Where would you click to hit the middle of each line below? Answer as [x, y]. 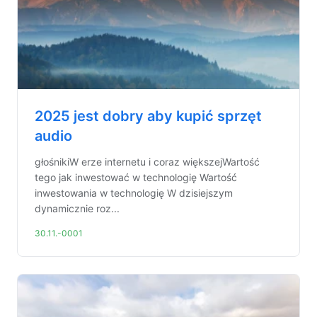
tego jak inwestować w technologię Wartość [136, 177]
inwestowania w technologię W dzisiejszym [134, 193]
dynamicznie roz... [77, 208]
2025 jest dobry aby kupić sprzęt [148, 116]
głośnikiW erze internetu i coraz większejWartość [147, 162]
